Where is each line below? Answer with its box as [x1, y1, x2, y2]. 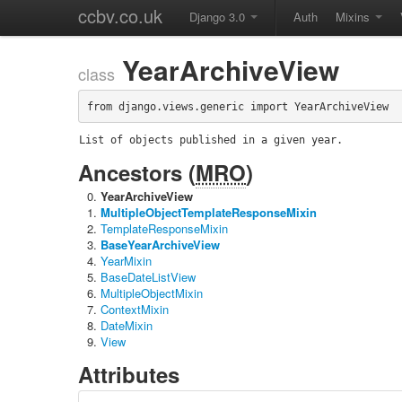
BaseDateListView [100, 268, 196, 285]
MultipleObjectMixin [100, 284, 203, 301]
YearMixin [100, 252, 152, 269]
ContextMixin [100, 301, 169, 318]
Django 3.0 [189, 8, 249, 25]
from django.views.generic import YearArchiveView [86, 100, 389, 113]
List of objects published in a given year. [79, 134, 343, 146]
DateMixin [100, 317, 153, 334]
